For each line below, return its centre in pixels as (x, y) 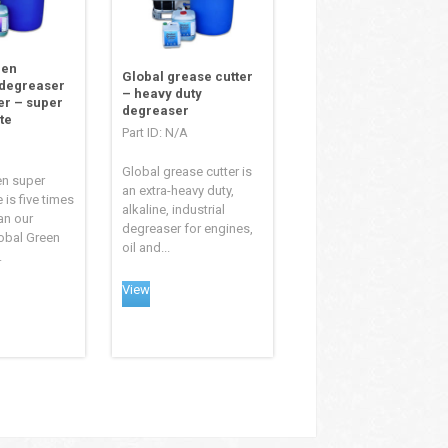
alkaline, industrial (174, 210)
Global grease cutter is (187, 172)
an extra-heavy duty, (178, 191)
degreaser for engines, (188, 229)
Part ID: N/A (155, 133)
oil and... (146, 248)
